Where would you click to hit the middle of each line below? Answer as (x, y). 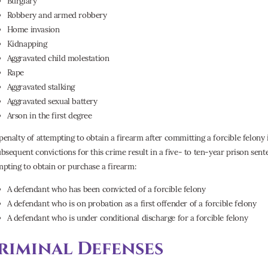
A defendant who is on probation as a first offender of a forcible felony (132, 203)
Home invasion (33, 29)
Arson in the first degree (49, 115)
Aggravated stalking (41, 86)
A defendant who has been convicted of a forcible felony (106, 189)
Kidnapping (27, 43)
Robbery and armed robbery (57, 15)
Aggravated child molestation (58, 58)
